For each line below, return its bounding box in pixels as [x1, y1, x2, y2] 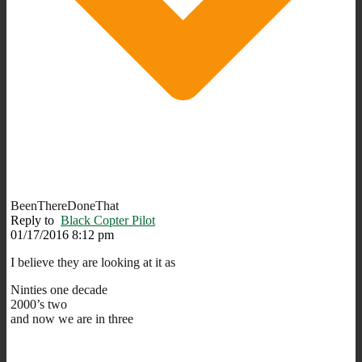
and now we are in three [11, 311, 133, 326]
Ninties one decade [11, 282, 107, 297]
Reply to [11, 213, 61, 227]
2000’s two [11, 297, 67, 311]
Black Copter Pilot [61, 213, 155, 227]
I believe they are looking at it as [11, 255, 175, 269]
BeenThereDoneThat [11, 198, 119, 213]
